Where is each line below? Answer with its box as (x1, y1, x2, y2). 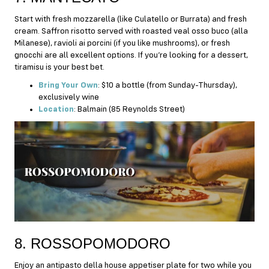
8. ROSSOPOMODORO (14, 235, 171, 252)
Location (38, 105, 74, 113)
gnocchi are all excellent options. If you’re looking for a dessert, (14, 51, 248, 59)
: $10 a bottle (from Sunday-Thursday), (98, 81, 237, 89)
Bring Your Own (38, 81, 98, 89)
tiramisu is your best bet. (14, 63, 104, 71)
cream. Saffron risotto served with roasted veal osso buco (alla (14, 27, 248, 35)
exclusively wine (38, 93, 101, 101)
